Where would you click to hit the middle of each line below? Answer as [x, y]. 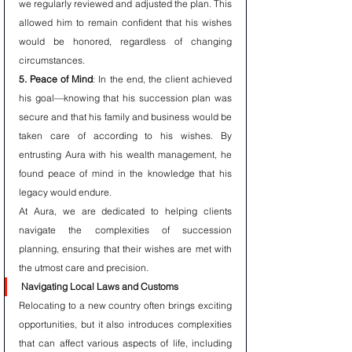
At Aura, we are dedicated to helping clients [125, 211]
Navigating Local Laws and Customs [100, 286]
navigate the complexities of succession [125, 230]
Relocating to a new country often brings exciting [125, 305]
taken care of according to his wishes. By [125, 136]
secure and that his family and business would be [125, 117]
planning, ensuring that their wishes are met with [125, 249]
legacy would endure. [65, 192]
